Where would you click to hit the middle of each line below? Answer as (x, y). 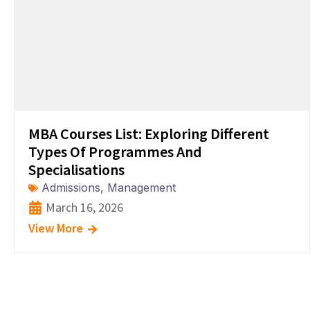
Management (142, 188)
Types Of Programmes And (115, 152)
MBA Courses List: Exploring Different (149, 134)
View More (56, 228)
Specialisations (76, 170)
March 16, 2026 (84, 207)
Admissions (71, 188)
